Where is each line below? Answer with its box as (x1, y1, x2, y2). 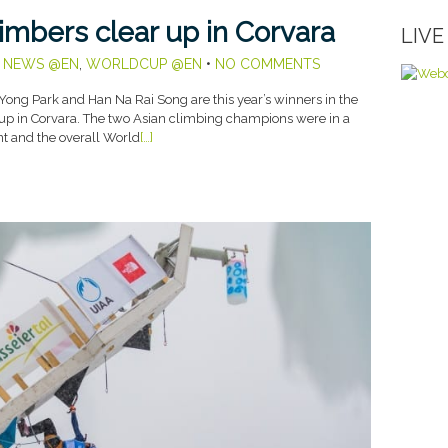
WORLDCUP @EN (85, 55, 202, 72)
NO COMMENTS (214, 55, 320, 72)
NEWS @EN (2, 55, 79, 72)
